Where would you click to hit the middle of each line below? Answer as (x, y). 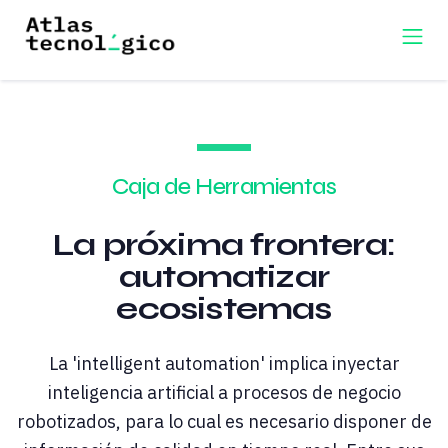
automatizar (224, 277)
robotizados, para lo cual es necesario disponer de (224, 422)
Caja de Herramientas (224, 186)
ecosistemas (224, 309)
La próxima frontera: (224, 245)
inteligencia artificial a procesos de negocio (224, 393)
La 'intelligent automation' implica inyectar (224, 364)
